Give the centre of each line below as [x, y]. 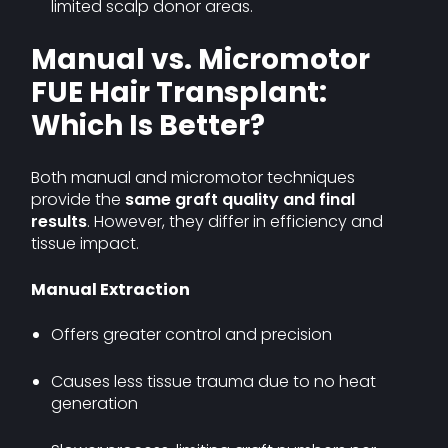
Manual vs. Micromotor [201, 59]
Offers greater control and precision [192, 334]
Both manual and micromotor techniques [193, 177]
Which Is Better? [148, 125]
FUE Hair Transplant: [179, 92]
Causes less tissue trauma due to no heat [214, 381]
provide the [78, 199]
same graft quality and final [240, 199]
